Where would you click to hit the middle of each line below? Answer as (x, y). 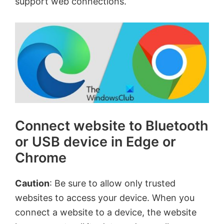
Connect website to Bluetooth (112, 125)
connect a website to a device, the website (106, 212)
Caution (32, 183)
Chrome (41, 157)
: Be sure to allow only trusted (112, 183)
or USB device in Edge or (95, 141)
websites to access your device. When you (105, 197)
